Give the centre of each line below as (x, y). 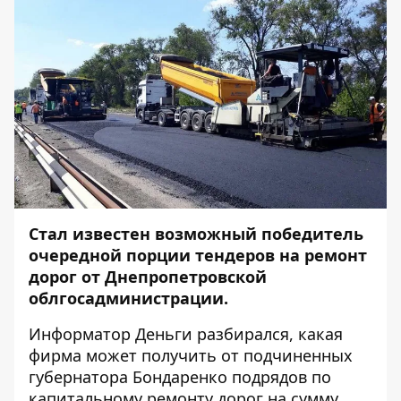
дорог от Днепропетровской (148, 277)
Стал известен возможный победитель (196, 234)
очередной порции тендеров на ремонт (198, 255)
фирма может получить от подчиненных (191, 355)
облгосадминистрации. (128, 298)
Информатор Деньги (111, 334)
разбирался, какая (268, 334)
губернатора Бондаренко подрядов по (180, 377)
